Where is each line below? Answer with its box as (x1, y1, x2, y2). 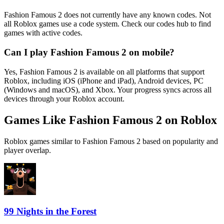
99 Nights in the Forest (4, 206, 96, 217)
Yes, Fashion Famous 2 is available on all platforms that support (4, 67, 204, 76)
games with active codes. (4, 28, 82, 37)
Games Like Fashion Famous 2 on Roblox (4, 113, 217, 126)
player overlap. (4, 145, 51, 154)
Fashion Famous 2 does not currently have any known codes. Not (4, 10, 211, 19)
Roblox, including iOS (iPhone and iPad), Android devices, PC (4, 76, 203, 85)
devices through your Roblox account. (4, 94, 124, 103)
